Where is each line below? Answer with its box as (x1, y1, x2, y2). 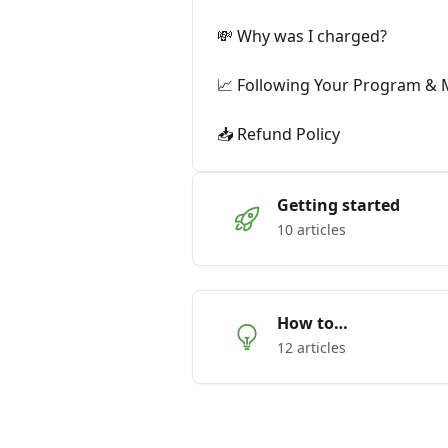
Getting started (277, 194, 400, 216)
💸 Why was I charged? (217, 25, 387, 47)
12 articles (277, 338, 346, 357)
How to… (277, 312, 348, 334)
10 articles (277, 220, 346, 239)
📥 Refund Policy (217, 123, 340, 145)
